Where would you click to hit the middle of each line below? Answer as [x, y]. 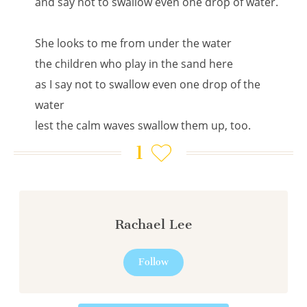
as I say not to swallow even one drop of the [148, 84]
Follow [153, 262]
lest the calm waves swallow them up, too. [143, 125]
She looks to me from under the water [134, 43]
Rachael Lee [153, 224]
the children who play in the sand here [134, 64]
